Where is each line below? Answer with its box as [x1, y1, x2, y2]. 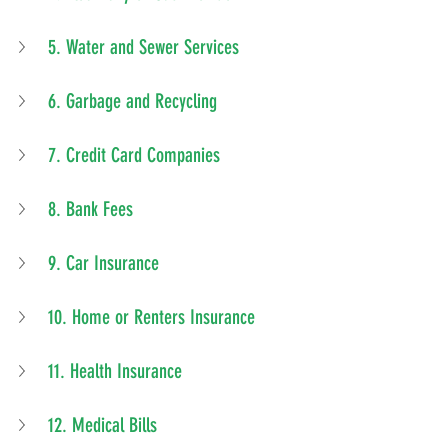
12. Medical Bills [48, 413, 157, 438]
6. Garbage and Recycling [48, 89, 217, 114]
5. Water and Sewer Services [48, 35, 239, 60]
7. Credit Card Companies [48, 143, 220, 168]
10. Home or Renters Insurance [48, 305, 255, 330]
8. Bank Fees [48, 197, 133, 222]
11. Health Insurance [48, 359, 182, 384]
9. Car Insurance [48, 251, 159, 276]
